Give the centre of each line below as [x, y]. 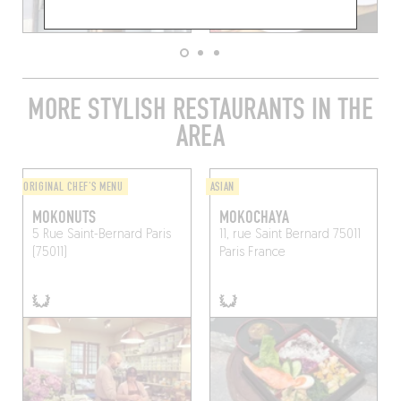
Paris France [252, 253]
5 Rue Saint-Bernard [87, 235]
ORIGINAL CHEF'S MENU [73, 188]
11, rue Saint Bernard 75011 [290, 235]
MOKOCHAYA [254, 218]
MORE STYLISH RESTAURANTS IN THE [200, 110]
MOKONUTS [64, 218]
